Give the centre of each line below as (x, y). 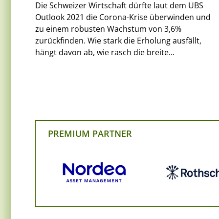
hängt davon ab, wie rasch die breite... (105, 52)
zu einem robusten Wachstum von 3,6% (108, 29)
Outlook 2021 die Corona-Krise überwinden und (123, 17)
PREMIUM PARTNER (90, 133)
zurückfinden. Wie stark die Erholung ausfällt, (118, 40)
